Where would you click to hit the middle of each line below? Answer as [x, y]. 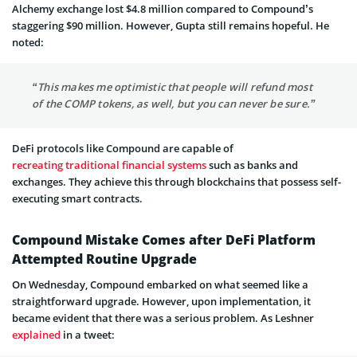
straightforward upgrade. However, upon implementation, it [161, 301]
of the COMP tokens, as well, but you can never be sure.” [174, 103]
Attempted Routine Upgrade [104, 259]
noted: [28, 42]
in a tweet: [88, 334]
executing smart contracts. [77, 198]
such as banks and [252, 165]
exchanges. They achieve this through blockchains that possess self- [177, 181]
